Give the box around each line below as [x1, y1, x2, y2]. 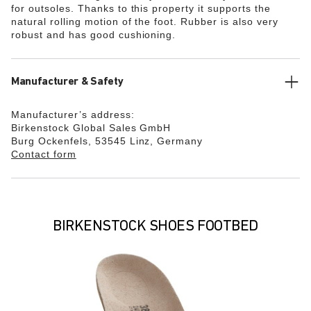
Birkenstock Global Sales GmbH [11, 122, 171, 133]
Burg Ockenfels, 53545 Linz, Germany [11, 135, 203, 146]
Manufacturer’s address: [11, 109, 135, 120]
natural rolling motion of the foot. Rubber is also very [11, 16, 278, 27]
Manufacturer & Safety [11, 76, 124, 87]
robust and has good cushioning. [11, 29, 176, 40]
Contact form [11, 149, 76, 160]
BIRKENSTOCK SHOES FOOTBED [53, 219, 258, 235]
